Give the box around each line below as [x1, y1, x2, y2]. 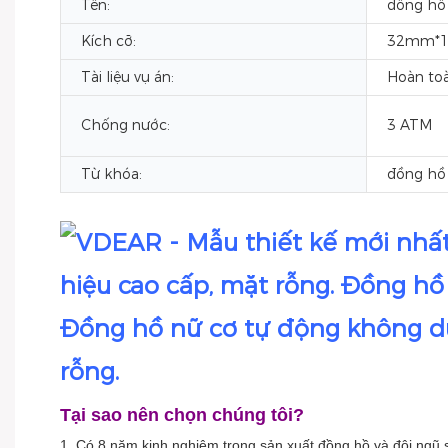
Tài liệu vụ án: [81, 68, 174, 86]
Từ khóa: [81, 165, 142, 183]
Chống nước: [81, 116, 170, 134]
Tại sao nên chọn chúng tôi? [60, 405, 304, 425]
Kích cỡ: [81, 32, 136, 50]
